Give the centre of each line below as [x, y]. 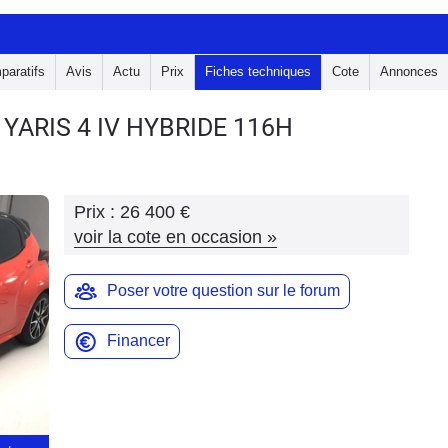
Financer [138, 340]
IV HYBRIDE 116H [195, 127]
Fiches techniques [258, 71]
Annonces [409, 71]
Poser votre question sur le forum [223, 290]
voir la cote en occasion [168, 237]
